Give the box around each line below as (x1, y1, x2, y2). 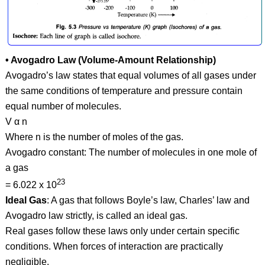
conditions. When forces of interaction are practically (5, 241, 223, 252)
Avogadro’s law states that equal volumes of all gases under (5, 70, 256, 80)
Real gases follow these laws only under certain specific (5, 226, 240, 237)
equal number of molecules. (5, 101, 121, 111)
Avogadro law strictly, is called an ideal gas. (5, 211, 188, 221)
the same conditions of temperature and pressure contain (5, 85, 243, 96)
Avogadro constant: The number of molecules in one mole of (5, 147, 257, 157)
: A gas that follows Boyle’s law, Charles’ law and (46, 195, 250, 206)
